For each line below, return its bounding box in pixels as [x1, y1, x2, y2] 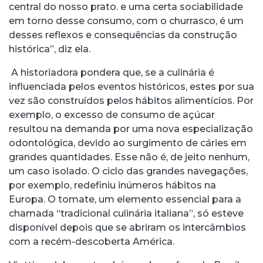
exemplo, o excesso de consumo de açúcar [9, 109, 215, 121]
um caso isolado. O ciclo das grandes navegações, [9, 166, 248, 177]
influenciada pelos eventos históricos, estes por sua [9, 81, 254, 93]
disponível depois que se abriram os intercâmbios [9, 222, 246, 234]
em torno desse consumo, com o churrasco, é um [9, 15, 244, 27]
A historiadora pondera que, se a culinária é [9, 67, 214, 79]
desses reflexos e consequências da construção [9, 29, 237, 41]
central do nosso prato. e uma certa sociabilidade [9, 1, 243, 13]
